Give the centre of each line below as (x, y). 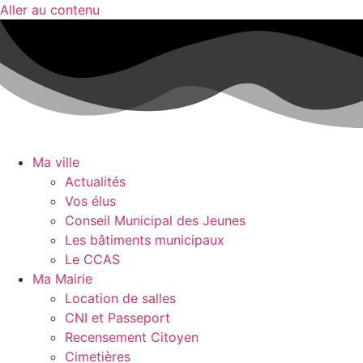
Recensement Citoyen (132, 337)
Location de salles (120, 299)
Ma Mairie (62, 279)
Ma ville (56, 162)
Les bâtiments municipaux (145, 240)
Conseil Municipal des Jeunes (155, 221)
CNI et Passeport (117, 318)
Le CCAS (92, 260)
